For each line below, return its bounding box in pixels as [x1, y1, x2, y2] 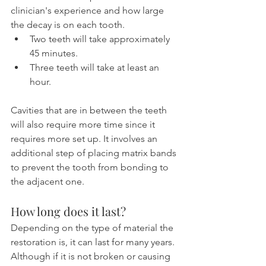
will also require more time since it [11, 119, 157, 131]
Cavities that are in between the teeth [11, 104, 169, 116]
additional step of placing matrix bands [11, 147, 179, 159]
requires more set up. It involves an [11, 133, 160, 145]
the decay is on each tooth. [11, 19, 125, 31]
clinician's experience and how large [11, 5, 166, 17]
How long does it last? [11, 203, 126, 220]
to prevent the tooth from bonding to [11, 161, 171, 173]
